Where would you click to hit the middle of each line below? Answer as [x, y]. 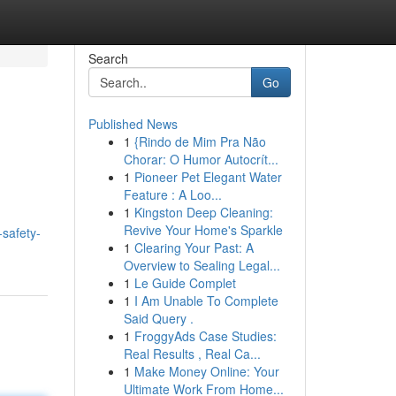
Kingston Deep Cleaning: [203, 212]
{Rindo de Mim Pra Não [200, 141]
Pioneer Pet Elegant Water [208, 177]
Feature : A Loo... [172, 194]
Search [108, 58]
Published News [133, 124]
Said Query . [158, 318]
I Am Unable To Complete [206, 301]
